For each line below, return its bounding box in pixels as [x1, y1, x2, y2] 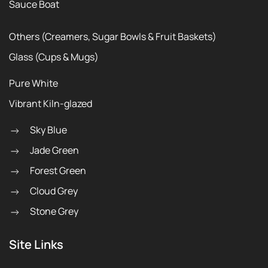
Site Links [9, 236, 63, 253]
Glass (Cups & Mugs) [9, 50, 99, 64]
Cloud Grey [30, 184, 78, 198]
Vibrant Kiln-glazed [9, 97, 92, 111]
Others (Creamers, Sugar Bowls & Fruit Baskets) [9, 30, 217, 44]
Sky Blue [30, 123, 67, 137]
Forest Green [30, 164, 86, 178]
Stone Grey [30, 205, 78, 218]
